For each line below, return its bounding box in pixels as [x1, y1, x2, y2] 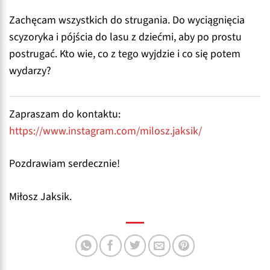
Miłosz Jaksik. [9, 189, 72, 205]
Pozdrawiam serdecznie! [9, 156, 120, 172]
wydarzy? [9, 63, 51, 78]
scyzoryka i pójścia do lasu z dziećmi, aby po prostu [9, 29, 242, 45]
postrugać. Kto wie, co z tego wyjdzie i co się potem [9, 46, 240, 61]
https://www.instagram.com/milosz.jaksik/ [9, 123, 202, 139]
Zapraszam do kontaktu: [9, 106, 121, 122]
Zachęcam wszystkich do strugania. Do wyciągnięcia [9, 12, 245, 28]
